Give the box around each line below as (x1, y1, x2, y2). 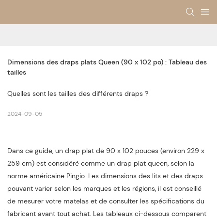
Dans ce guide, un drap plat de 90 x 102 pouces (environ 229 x (7, 146, 204, 155)
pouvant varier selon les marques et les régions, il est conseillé (7, 184, 201, 193)
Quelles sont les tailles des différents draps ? (7, 89, 148, 98)
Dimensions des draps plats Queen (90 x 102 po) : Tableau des (7, 58, 207, 67)
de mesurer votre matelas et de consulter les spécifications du (7, 197, 204, 206)
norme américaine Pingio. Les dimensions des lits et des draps (7, 171, 203, 181)
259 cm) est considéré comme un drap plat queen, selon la (7, 159, 194, 168)
